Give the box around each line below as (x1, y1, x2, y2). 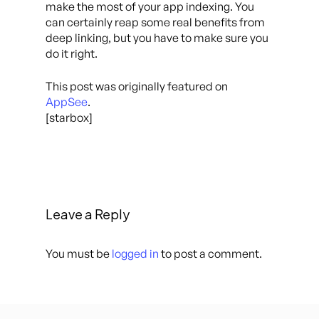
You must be (46, 246, 112, 261)
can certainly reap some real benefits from (46, 14, 265, 29)
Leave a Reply (46, 206, 130, 223)
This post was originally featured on (46, 78, 228, 93)
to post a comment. (159, 246, 262, 261)
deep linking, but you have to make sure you (46, 30, 268, 45)
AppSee (46, 94, 88, 109)
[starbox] (46, 110, 93, 125)
